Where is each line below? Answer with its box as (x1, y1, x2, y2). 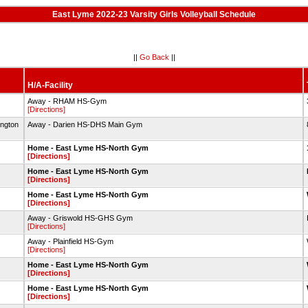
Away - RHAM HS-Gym (27, 97, 107, 105)
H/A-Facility (27, 80, 73, 90)
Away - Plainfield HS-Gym (27, 237, 113, 245)
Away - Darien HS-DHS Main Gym (27, 120, 142, 129)
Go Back (139, 52, 169, 61)
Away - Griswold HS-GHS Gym (27, 214, 133, 222)
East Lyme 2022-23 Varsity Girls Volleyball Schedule (52, 10, 256, 19)
